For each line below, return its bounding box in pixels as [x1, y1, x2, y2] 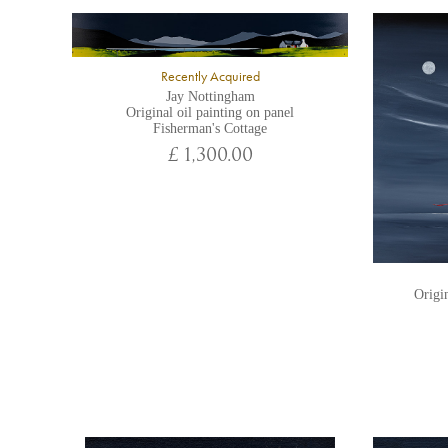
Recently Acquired [160, 67, 260, 85]
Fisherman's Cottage [153, 120, 267, 136]
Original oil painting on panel [126, 104, 294, 120]
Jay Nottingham [165, 88, 255, 104]
